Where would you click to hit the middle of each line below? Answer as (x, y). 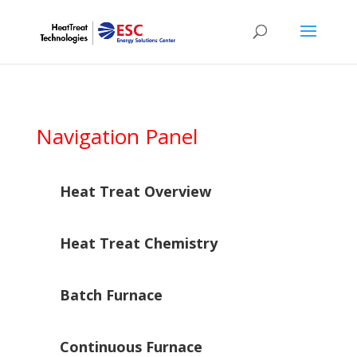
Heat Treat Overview (135, 191)
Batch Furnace (111, 295)
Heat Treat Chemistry (138, 243)
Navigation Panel (116, 136)
